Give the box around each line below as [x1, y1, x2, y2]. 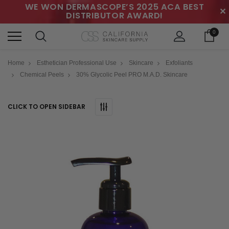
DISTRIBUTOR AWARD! [66, 10, 163, 21]
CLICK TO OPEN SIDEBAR [8, 102, 85, 111]
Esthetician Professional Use [37, 59, 117, 66]
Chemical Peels [20, 71, 64, 78]
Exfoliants [166, 59, 193, 66]
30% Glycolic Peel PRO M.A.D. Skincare [76, 71, 188, 78]
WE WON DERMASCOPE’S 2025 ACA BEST [25, 1, 204, 13]
